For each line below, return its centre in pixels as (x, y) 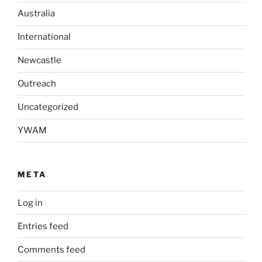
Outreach (37, 84)
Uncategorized (48, 107)
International (44, 37)
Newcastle (39, 61)
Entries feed (43, 226)
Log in (30, 203)
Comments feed (51, 249)
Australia (36, 14)
